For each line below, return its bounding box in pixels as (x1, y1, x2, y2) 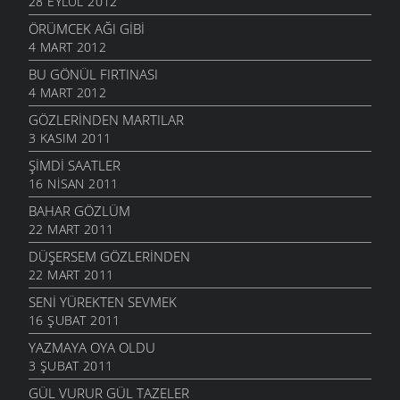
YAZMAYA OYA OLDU (29, 338, 155, 357)
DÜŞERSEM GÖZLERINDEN (29, 247, 190, 266)
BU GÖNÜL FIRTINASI (29, 65, 158, 84)
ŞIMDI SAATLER (29, 156, 121, 175)
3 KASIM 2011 (29, 129, 112, 147)
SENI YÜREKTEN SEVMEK (29, 293, 177, 312)
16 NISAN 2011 (29, 175, 119, 193)
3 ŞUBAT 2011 (29, 357, 113, 375)
